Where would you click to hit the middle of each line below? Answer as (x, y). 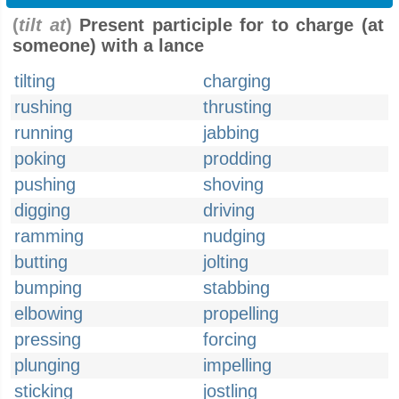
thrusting (237, 107)
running (44, 133)
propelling (241, 313)
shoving (233, 184)
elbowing (49, 313)
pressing (48, 339)
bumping (48, 288)
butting (41, 262)
